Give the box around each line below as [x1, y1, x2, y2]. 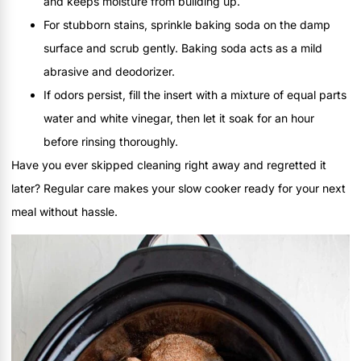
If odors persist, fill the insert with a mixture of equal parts [44, 87, 346, 102]
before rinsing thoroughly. [44, 134, 178, 148]
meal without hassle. [11, 204, 118, 218]
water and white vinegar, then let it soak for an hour [44, 110, 314, 125]
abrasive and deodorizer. [44, 64, 175, 78]
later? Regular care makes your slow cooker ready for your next [11, 180, 346, 195]
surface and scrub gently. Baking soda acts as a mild [44, 40, 322, 55]
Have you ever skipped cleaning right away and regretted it [11, 157, 326, 172]
